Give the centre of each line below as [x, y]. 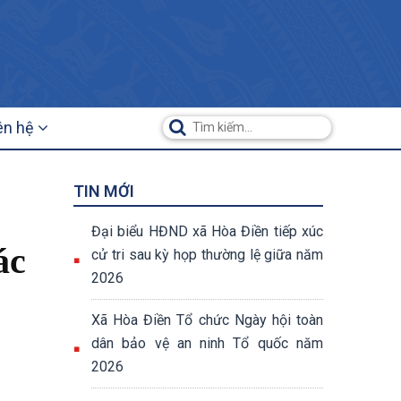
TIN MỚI [104, 191]
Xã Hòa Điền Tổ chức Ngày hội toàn [207, 320]
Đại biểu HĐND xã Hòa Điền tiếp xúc [207, 231]
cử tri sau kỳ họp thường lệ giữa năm [207, 255]
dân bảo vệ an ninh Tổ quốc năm [207, 343]
